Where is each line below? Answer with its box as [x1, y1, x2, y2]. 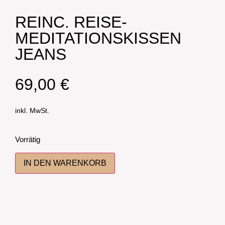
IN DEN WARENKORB [24, 158, 106, 167]
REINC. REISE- [15, 13, 127, 31]
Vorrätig [15, 136, 40, 144]
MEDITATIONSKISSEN [15, 29, 181, 47]
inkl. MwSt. [15, 106, 49, 115]
